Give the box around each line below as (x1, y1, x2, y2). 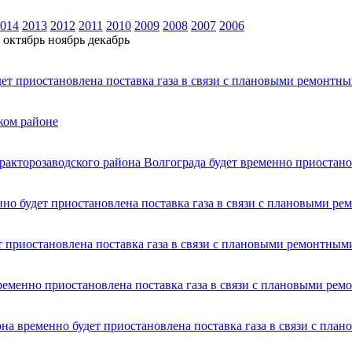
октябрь (3, 32, 45, 46)
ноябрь (48, 32, 85, 46)
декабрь (88, 32, 130, 46)
